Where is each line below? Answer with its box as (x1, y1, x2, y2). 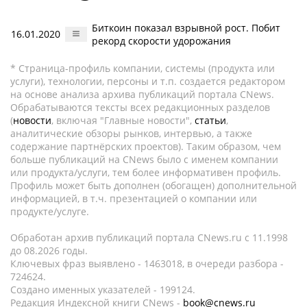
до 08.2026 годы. (10, 244, 88, 257)
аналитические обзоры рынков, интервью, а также (10, 127, 252, 140)
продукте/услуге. (10, 205, 89, 218)
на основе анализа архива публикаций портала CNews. (10, 88, 274, 101)
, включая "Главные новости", (51, 114, 195, 127)
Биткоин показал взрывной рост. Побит (92, 21, 280, 34)
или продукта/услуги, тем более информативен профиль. (10, 166, 281, 179)
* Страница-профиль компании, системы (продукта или (10, 62, 275, 75)
